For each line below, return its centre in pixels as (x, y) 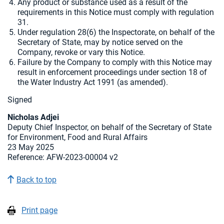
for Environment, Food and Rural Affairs (77, 137)
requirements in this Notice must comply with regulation (116, 12)
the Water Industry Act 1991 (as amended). (93, 82)
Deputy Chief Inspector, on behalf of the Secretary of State (109, 127)
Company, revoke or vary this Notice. (81, 52)
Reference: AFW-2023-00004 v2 (63, 157)
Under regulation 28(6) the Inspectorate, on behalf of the (116, 32)
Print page (39, 210)
